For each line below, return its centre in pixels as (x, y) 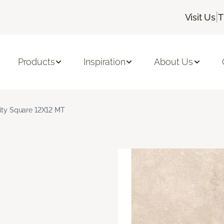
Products (36, 62)
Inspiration (104, 62)
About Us (174, 62)
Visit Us (200, 17)
